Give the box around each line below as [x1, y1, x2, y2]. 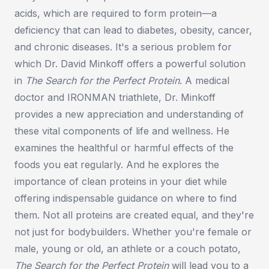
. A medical [180, 74, 229, 87]
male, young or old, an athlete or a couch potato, [14, 243, 241, 255]
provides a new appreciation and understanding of [14, 108, 244, 121]
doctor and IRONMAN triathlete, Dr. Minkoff [14, 91, 216, 104]
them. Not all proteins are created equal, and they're [14, 209, 254, 222]
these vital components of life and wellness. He [14, 125, 229, 138]
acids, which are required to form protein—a [14, 7, 217, 20]
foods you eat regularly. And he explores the [14, 159, 219, 171]
